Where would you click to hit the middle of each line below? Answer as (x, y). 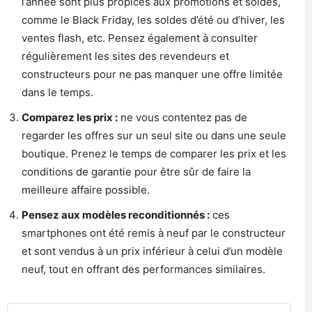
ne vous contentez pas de (182, 117)
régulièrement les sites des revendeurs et (125, 56)
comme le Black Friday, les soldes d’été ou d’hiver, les (153, 20)
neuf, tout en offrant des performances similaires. (143, 269)
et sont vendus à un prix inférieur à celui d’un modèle (152, 251)
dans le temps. (57, 92)
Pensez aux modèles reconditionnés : (116, 215)
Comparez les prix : (70, 117)
